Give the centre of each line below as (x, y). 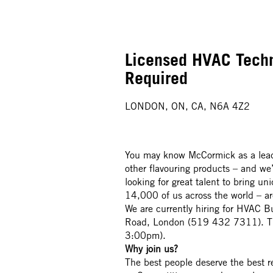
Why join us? (153, 249)
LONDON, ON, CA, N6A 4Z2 (187, 106)
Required (156, 78)
